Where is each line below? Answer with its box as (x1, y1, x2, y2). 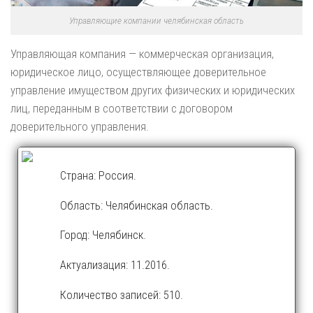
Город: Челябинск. (60, 228, 146, 242)
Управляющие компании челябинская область (69, 14, 244, 26)
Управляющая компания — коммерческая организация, (10, 46, 274, 61)
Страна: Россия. (60, 168, 136, 182)
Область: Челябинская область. (60, 198, 213, 212)
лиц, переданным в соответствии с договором (10, 101, 233, 115)
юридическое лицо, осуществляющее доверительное (10, 64, 266, 79)
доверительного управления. (10, 119, 149, 133)
